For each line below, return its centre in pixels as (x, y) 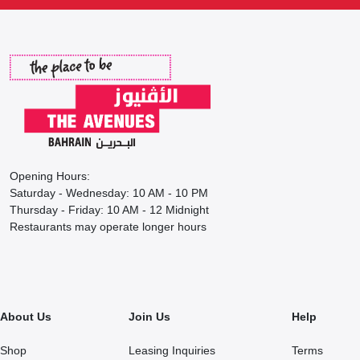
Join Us (149, 316)
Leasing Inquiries (172, 350)
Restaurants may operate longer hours (108, 226)
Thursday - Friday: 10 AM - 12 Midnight (109, 209)
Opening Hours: (50, 176)
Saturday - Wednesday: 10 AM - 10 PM (109, 192)
